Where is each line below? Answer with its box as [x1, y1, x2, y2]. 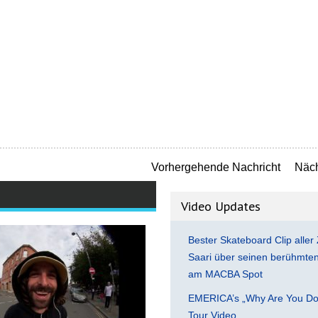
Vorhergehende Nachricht [151, 160, 280, 173]
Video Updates [181, 197, 261, 214]
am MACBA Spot [188, 268, 263, 280]
